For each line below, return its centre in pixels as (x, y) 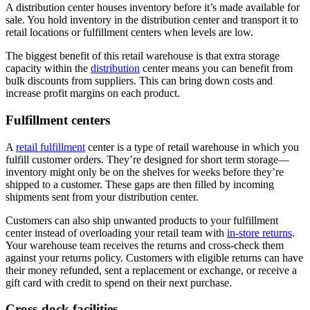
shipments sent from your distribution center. (102, 197)
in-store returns (259, 232)
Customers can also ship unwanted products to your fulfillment (142, 220)
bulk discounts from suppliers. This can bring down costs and (139, 81)
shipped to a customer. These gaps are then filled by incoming (140, 184)
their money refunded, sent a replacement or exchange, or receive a (151, 270)
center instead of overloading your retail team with (116, 232)
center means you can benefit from (216, 69)
